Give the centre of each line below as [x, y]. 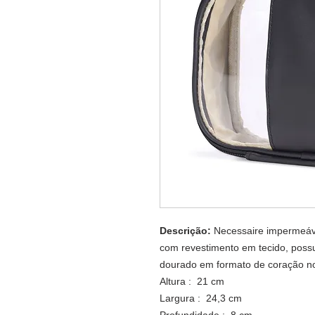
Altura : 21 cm [192, 281]
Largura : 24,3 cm [201, 298]
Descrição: [185, 231]
